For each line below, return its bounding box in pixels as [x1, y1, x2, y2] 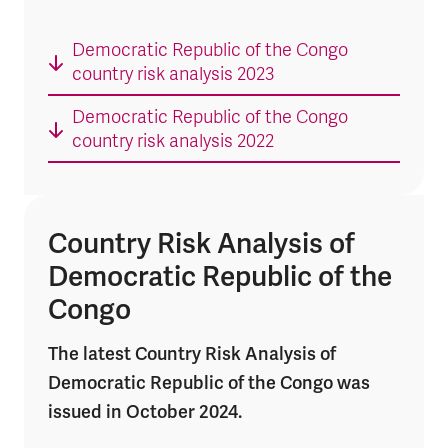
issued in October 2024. [48, 399, 242, 423]
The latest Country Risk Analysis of [48, 341, 336, 365]
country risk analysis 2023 [72, 64, 275, 88]
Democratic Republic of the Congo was [48, 370, 370, 394]
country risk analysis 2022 [72, 131, 274, 155]
